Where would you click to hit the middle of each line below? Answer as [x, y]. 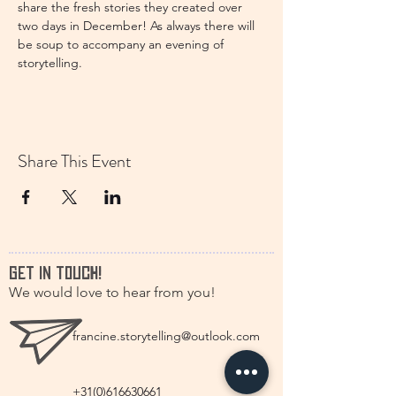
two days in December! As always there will [138, 26]
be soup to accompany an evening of [122, 44]
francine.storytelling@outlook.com [166, 336]
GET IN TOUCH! [55, 273]
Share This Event [75, 161]
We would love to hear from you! [112, 292]
